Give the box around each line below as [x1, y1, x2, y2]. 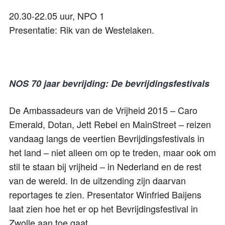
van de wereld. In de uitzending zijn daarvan [9, 174, 186, 187]
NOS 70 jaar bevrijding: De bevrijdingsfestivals [9, 77, 209, 90]
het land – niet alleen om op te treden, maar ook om [9, 146, 216, 159]
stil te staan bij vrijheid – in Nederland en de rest [9, 160, 201, 173]
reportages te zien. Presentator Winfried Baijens [9, 188, 201, 201]
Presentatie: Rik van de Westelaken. [9, 23, 154, 37]
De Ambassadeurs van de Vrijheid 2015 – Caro [9, 103, 197, 117]
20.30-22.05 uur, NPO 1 [9, 9, 104, 23]
